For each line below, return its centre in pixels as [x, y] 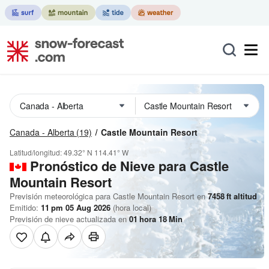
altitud [244, 196]
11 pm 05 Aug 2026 [76, 207]
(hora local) [131, 207]
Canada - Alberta [42, 132]
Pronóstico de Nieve [92, 166]
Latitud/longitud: [37, 152]
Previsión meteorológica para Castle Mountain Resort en [107, 196]
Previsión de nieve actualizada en [69, 219]
